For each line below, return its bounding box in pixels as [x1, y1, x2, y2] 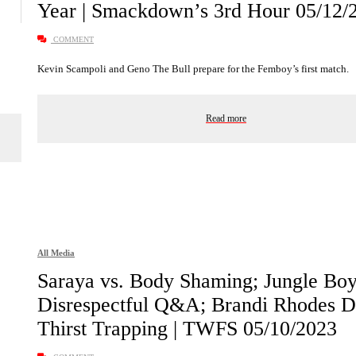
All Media [37, 248, 75, 258]
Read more [206, 112, 246, 124]
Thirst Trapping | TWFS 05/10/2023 [37, 317, 337, 341]
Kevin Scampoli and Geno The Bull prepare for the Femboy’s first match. [37, 62, 351, 75]
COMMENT [51, 34, 94, 44]
